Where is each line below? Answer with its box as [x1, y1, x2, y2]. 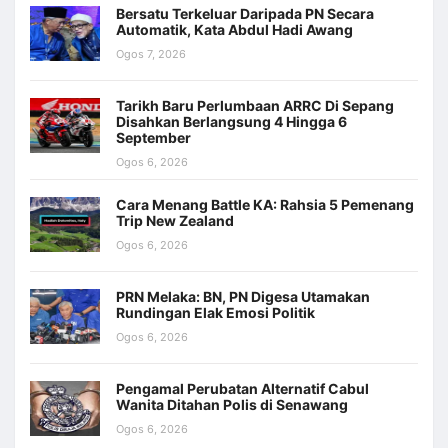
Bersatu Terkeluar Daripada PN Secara [116, 5, 374, 23]
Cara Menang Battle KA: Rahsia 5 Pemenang [116, 196, 414, 214]
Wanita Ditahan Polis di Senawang [116, 396, 348, 414]
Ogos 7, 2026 [116, 47, 186, 62]
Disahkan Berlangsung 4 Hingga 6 [116, 113, 347, 131]
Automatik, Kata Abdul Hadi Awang [116, 21, 353, 39]
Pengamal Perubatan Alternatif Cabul [116, 380, 369, 398]
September [116, 129, 191, 147]
